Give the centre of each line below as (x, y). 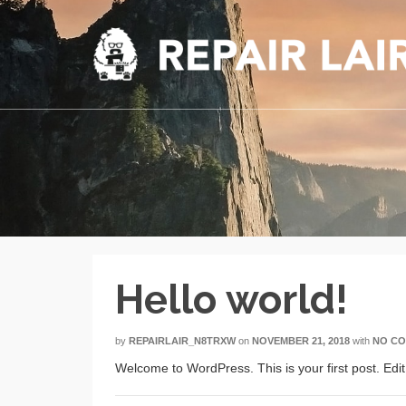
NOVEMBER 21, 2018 (301, 341)
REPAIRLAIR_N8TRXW (182, 341)
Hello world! (232, 300)
